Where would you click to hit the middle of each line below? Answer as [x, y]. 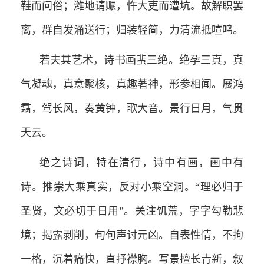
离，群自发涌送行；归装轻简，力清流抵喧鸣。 [132, 30]
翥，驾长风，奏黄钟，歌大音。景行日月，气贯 [132, 108]
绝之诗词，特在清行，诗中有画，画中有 [141, 162]
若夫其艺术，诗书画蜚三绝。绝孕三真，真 [141, 60]
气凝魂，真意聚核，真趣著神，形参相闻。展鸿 [132, 84]
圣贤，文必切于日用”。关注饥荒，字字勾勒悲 [132, 211]
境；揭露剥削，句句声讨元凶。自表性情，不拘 [132, 235]
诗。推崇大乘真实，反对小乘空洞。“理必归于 [132, 187]
